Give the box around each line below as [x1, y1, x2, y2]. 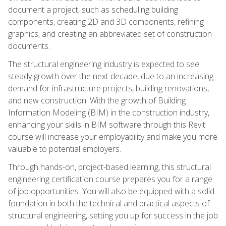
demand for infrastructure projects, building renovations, [8, 82, 209, 94]
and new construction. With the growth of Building [8, 94, 186, 106]
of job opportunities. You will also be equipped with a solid [8, 185, 214, 197]
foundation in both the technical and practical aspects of [8, 197, 209, 209]
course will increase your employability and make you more [8, 131, 217, 142]
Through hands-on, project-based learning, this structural [8, 161, 211, 173]
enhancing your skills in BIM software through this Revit [8, 119, 205, 130]
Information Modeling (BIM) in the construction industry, [8, 106, 209, 118]
